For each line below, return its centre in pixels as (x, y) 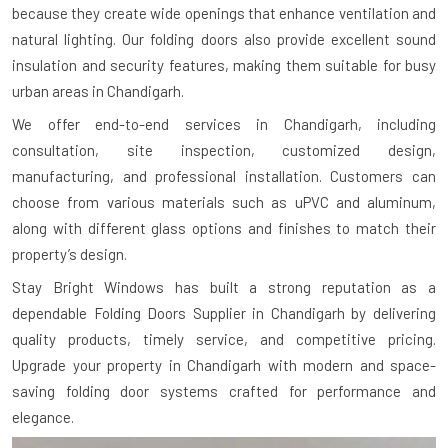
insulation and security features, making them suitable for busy (224, 65)
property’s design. (69, 254)
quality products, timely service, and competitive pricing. (224, 339)
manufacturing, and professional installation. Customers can (224, 176)
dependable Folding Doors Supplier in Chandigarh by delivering (224, 313)
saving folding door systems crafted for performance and (224, 391)
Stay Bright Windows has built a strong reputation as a (224, 287)
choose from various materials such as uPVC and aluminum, (224, 202)
